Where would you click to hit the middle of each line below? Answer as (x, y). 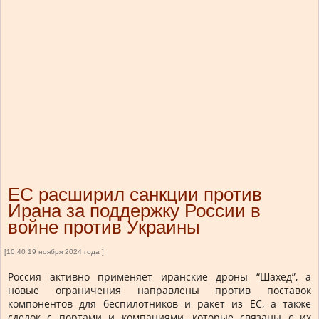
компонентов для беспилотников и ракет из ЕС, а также (159, 304)
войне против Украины (104, 228)
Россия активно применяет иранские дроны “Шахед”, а (159, 277)
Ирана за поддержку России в (134, 211)
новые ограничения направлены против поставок (159, 291)
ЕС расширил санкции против (135, 195)
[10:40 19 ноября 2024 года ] (54, 252)
